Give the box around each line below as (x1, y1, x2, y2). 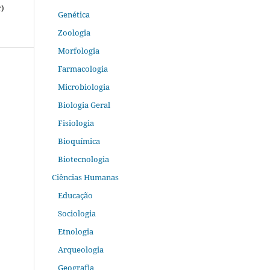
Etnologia (57, 225, 93, 237)
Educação (57, 189, 93, 201)
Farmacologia (57, 63, 108, 74)
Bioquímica (57, 135, 100, 146)
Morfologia (57, 45, 99, 56)
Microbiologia (57, 81, 110, 92)
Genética (57, 8, 90, 20)
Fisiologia (57, 117, 94, 128)
